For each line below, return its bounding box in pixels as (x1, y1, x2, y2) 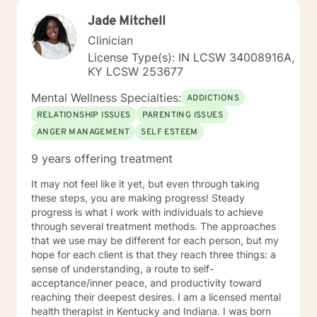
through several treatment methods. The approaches (31, 220, 200, 232)
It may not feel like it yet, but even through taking (31, 178, 260, 190)
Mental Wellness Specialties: (31, 91, 181, 105)
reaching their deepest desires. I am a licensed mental (31, 291, 178, 303)
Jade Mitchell (88, 13, 166, 30)
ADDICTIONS (187, 93, 239, 104)
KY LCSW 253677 (88, 64, 183, 79)
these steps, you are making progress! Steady (31, 192, 245, 204)
